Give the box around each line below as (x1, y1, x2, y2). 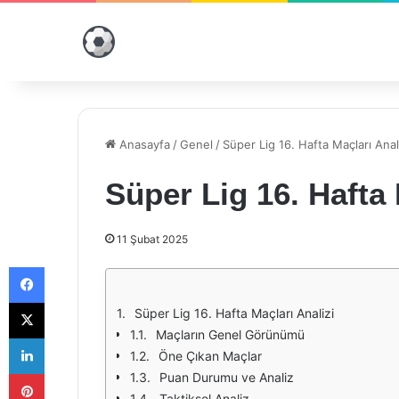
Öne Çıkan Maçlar (159, 348, 262, 363)
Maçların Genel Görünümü (156, 327, 305, 342)
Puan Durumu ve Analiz (159, 370, 294, 385)
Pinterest (44, 366, 94, 380)
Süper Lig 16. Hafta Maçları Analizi (134, 305, 334, 321)
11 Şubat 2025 (117, 232, 188, 246)
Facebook (44, 259, 98, 273)
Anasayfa (116, 137, 170, 151)
